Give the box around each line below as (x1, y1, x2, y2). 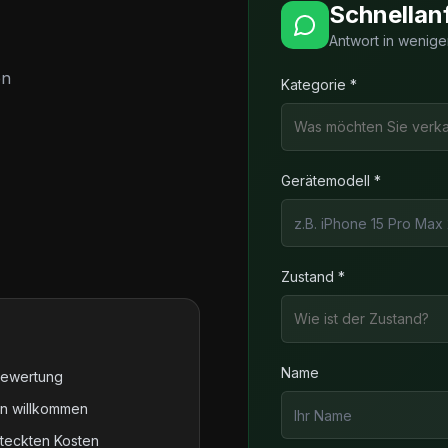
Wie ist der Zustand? (294, 310, 429, 327)
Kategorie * (281, 76, 357, 93)
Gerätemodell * (281, 172, 381, 189)
